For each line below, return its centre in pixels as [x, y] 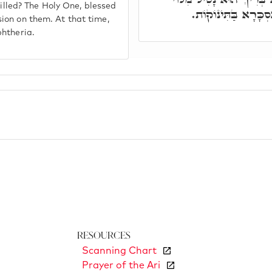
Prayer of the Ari [121, 265]
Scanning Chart [119, 250]
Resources [104, 235]
